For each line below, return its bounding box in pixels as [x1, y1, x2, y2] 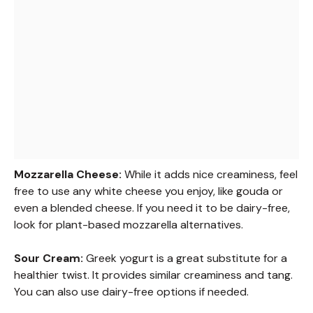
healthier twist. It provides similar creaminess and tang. [14, 267, 293, 282]
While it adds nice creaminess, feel [122, 166, 298, 182]
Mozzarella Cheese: [14, 166, 122, 182]
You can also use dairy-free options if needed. [14, 284, 249, 299]
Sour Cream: [14, 250, 83, 265]
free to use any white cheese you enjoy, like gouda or [14, 183, 283, 198]
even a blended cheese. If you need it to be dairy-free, [14, 200, 290, 215]
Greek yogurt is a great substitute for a [83, 250, 287, 265]
